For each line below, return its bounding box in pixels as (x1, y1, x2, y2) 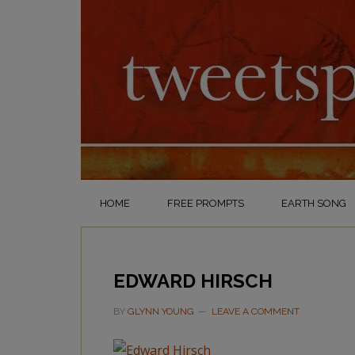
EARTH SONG (281, 197, 346, 209)
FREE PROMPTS (167, 197, 244, 209)
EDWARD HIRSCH (113, 269, 273, 292)
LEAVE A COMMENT (212, 306, 300, 317)
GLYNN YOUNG (128, 306, 194, 317)
